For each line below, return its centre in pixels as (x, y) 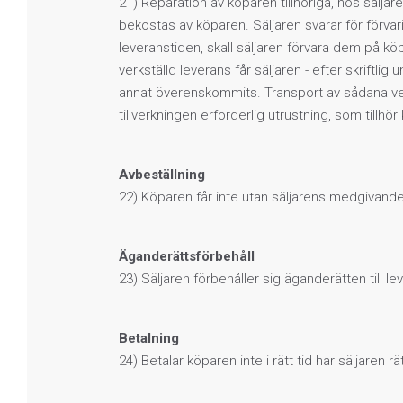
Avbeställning (162, 174)
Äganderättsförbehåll (187, 256)
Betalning (149, 338)
